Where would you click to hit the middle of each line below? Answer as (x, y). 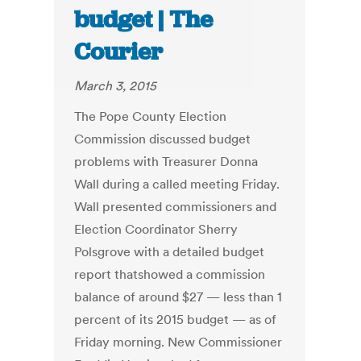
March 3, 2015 (116, 86)
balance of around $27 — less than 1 (178, 297)
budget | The (144, 20)
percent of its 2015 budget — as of (176, 320)
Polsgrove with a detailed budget (170, 252)
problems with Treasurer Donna (166, 162)
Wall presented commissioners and (176, 207)
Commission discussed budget (163, 139)
